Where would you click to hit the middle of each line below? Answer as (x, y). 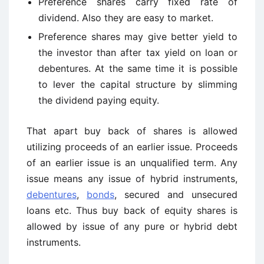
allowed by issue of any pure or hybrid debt (132, 226)
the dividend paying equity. (99, 100)
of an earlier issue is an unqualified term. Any (132, 163)
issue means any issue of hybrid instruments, (132, 179)
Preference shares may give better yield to (138, 37)
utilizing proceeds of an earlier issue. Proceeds (132, 147)
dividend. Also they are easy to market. (126, 18)
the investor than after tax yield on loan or (138, 52)
